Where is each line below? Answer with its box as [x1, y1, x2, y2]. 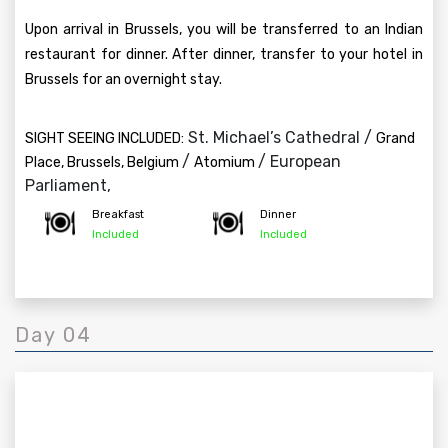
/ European [258, 152, 341, 171]
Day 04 [15, 323, 92, 347]
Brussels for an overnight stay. [25, 71, 222, 88]
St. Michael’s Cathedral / [184, 128, 376, 147]
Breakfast [92, 208, 144, 221]
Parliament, [25, 176, 111, 195]
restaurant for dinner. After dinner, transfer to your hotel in [25, 46, 423, 63]
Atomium [194, 154, 258, 171]
